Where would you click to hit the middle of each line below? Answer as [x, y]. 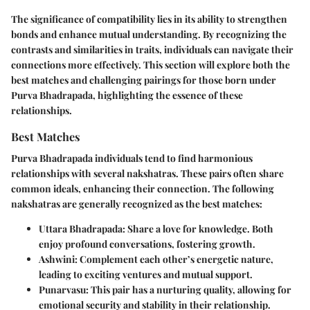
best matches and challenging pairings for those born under [144, 80]
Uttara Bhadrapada [81, 229]
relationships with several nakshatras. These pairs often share [147, 174]
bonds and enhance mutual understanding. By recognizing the [149, 35]
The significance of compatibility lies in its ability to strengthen [149, 19]
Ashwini [57, 259]
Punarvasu [62, 290]
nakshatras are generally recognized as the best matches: [137, 204]
